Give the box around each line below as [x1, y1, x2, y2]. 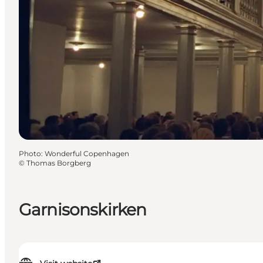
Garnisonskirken [19, 199, 147, 220]
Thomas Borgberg [26, 158, 91, 167]
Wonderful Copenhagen [45, 149, 129, 158]
